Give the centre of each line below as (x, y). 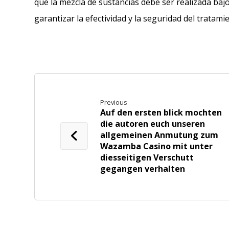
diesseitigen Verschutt (147, 158)
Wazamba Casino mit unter (157, 146)
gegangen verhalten (143, 169)
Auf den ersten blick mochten (161, 113)
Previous (114, 102)
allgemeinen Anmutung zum (159, 135)
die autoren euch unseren (153, 124)
